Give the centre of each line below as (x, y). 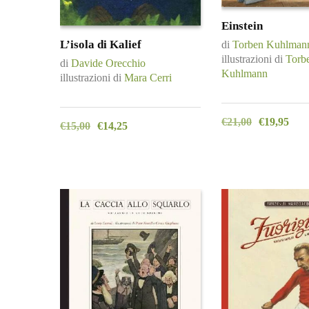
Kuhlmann (245, 73)
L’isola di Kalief (101, 44)
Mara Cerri (148, 78)
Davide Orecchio (108, 63)
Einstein (242, 26)
